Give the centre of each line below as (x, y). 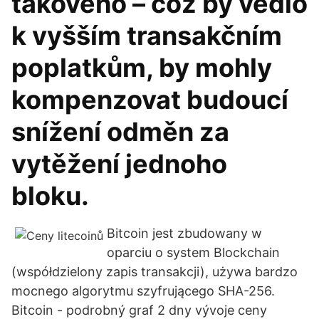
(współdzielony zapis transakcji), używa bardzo (155, 272)
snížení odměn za (120, 132)
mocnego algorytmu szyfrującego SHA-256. (143, 291)
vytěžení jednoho (119, 164)
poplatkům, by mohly (142, 68)
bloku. (50, 196)
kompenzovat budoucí (150, 100)
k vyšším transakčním (147, 36)
